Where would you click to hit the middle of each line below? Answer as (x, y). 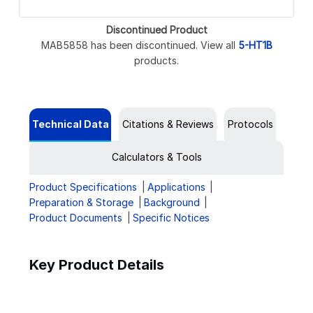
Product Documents (76, 217)
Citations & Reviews (168, 124)
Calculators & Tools (156, 156)
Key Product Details (97, 264)
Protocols (250, 124)
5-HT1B (255, 45)
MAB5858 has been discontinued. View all (139, 45)
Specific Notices (171, 217)
